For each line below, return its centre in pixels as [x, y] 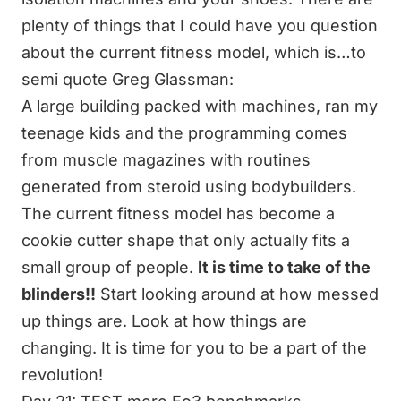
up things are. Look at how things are [164, 321]
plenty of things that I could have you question [200, 26]
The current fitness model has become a [178, 214]
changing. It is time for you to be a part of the [194, 348]
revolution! [62, 375]
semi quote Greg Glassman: [128, 80]
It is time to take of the [284, 268]
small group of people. [110, 268]
